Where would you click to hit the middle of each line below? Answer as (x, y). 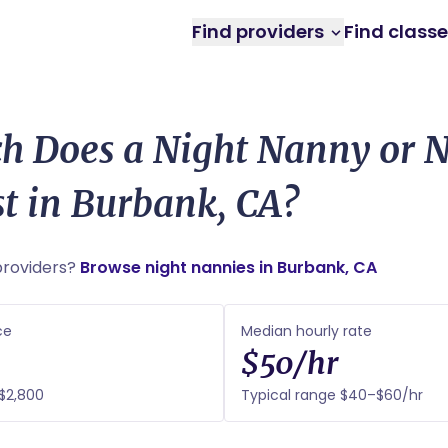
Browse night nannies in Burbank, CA (228, 267)
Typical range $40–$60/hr (332, 395)
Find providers (260, 31)
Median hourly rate (306, 331)
